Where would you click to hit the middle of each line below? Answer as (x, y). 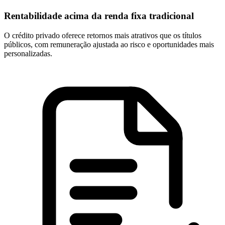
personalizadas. (28, 53)
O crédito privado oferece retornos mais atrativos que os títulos (103, 35)
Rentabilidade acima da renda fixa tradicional (99, 16)
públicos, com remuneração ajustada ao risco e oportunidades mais (109, 44)
